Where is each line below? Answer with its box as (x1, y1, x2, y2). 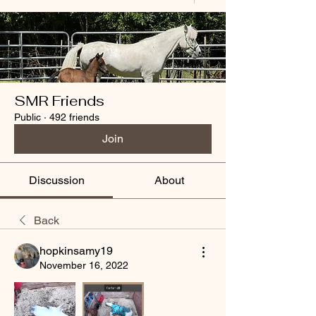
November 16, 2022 (39, 260, 128, 272)
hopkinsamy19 (39, 244, 113, 258)
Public (14, 111, 41, 123)
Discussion (28, 174, 85, 188)
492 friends (49, 111, 99, 123)
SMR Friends (14, 92, 104, 111)
